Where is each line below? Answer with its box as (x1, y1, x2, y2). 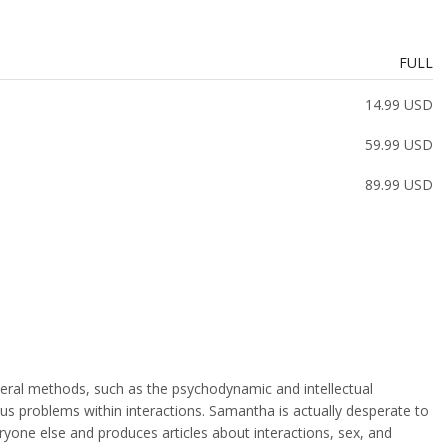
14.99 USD (365, 95, 433, 115)
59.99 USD (365, 135, 433, 155)
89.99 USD (365, 175, 433, 195)
